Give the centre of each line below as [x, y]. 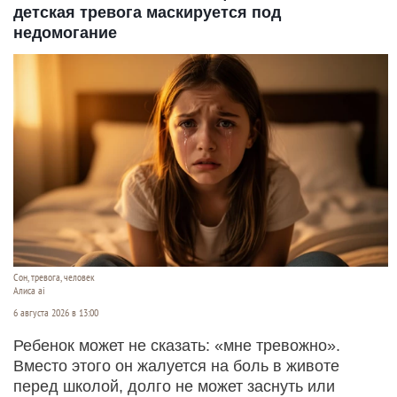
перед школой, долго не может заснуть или [174, 386]
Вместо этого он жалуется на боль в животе [176, 366]
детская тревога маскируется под [147, 12]
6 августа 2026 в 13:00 [56, 312]
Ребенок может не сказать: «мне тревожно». [177, 345]
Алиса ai [29, 290]
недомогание [65, 32]
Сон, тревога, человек [54, 277]
